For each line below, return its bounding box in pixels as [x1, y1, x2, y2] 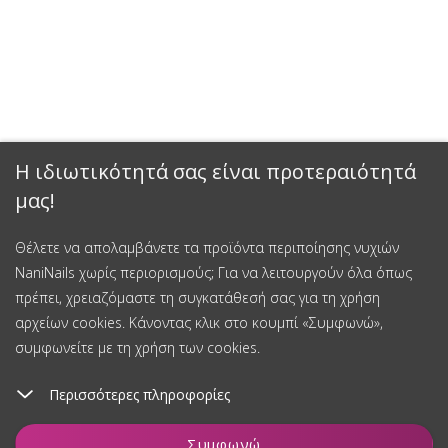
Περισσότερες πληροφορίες [49, 385, 230, 404]
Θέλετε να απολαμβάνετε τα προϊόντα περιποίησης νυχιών [15, 238, 399, 257]
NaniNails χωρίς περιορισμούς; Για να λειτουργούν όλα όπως [15, 263, 412, 282]
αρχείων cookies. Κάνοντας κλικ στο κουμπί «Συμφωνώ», [15, 313, 383, 332]
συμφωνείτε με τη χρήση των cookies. [15, 338, 260, 357]
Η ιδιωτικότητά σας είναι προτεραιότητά [15, 158, 416, 185]
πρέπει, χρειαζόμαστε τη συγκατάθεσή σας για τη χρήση [15, 288, 380, 307]
